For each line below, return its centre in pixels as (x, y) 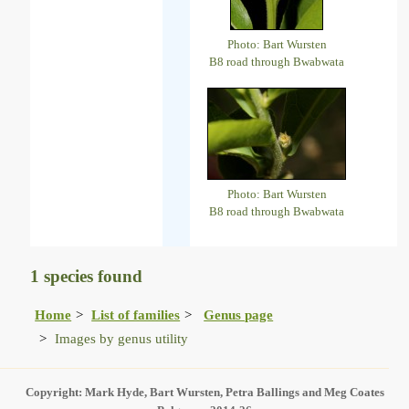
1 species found (87, 277)
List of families (136, 314)
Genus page (239, 314)
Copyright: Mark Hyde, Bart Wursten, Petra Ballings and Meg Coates (204, 392)
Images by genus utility (122, 338)
